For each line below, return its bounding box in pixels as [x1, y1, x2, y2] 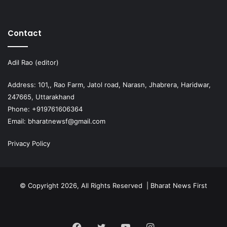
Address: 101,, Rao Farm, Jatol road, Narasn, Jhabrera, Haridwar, [8, 80, 211, 89]
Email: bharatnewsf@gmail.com [8, 117, 105, 125]
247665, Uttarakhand [8, 92, 74, 101]
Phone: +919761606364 [8, 104, 83, 113]
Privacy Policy [8, 139, 50, 147]
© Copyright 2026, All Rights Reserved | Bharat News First [20, 181, 207, 190]
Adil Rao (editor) [8, 58, 59, 66]
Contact [8, 27, 42, 39]
